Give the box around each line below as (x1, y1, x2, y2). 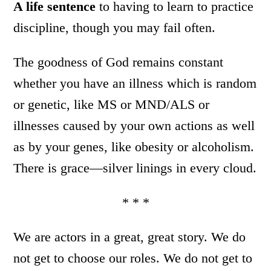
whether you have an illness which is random (13, 75, 257, 91)
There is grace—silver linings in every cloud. (13, 160, 257, 175)
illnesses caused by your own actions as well (13, 117, 255, 133)
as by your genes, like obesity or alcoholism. (13, 139, 255, 154)
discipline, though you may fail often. (13, 19, 216, 35)
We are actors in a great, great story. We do (13, 229, 246, 244)
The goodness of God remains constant (13, 54, 224, 70)
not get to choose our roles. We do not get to (13, 250, 253, 266)
